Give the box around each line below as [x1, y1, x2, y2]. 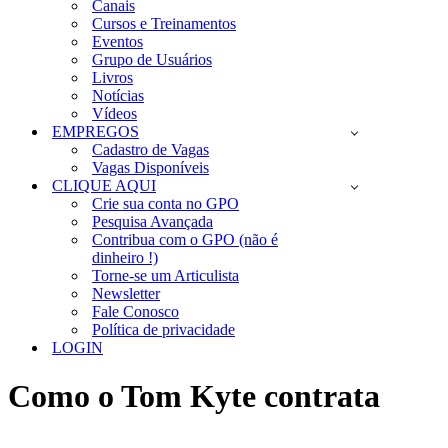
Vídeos [92, 105, 137, 122]
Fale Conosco [92, 303, 179, 320]
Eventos [92, 33, 143, 50]
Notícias [92, 87, 144, 104]
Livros [92, 69, 133, 86]
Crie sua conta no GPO [92, 195, 239, 212]
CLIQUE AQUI [52, 177, 156, 194]
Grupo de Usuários [92, 51, 212, 68]
